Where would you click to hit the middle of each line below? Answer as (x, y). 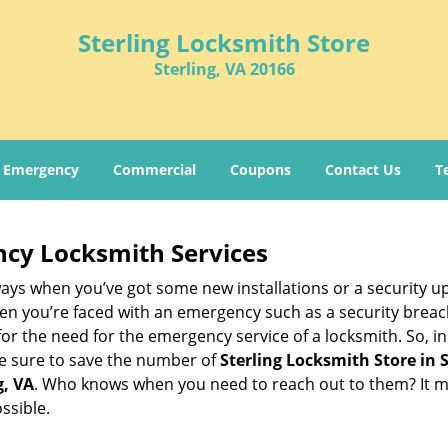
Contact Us (363, 169)
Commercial (154, 169)
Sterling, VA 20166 (224, 69)
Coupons (260, 169)
